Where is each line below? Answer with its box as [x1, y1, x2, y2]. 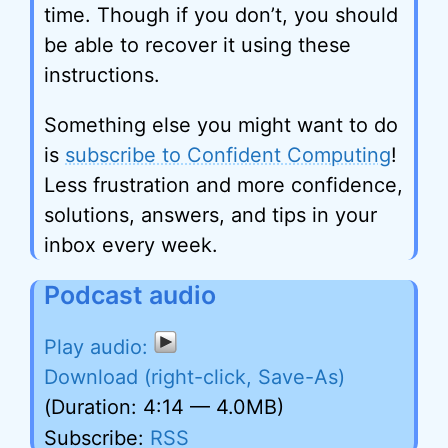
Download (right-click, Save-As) [44, 365, 345, 390]
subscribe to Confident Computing [65, 143, 391, 168]
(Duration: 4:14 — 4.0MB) [44, 395, 284, 420]
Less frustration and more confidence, [44, 173, 403, 198]
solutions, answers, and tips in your [44, 203, 377, 228]
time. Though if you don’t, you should [44, 3, 398, 28]
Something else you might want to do [44, 113, 398, 138]
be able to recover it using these [44, 33, 351, 58]
